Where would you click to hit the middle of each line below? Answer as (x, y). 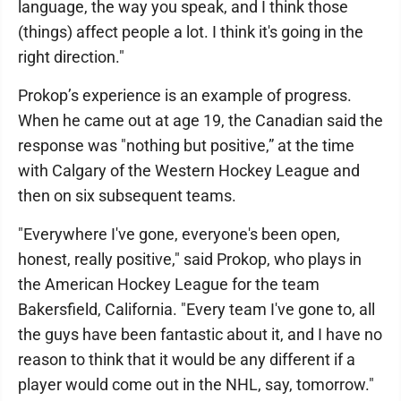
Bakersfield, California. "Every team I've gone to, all (196, 309)
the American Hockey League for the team (169, 284)
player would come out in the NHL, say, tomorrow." (196, 384)
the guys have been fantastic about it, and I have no (200, 334)
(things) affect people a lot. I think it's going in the (191, 31)
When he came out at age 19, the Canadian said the (200, 120)
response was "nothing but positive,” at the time (186, 145)
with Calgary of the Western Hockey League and (189, 170)
